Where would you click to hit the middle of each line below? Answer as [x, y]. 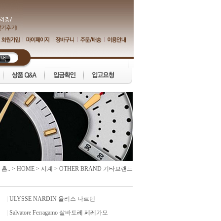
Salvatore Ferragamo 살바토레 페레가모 [59, 213]
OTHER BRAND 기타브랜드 [96, 169]
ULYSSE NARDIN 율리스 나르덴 [52, 199]
